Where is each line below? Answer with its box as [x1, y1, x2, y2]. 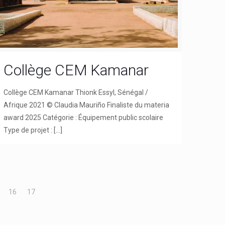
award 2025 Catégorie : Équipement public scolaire [4, 113, 164, 122]
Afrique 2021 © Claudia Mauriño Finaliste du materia [4, 100, 170, 109]
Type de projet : [4, 126, 53, 134]
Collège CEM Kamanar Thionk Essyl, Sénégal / [4, 88, 149, 96]
